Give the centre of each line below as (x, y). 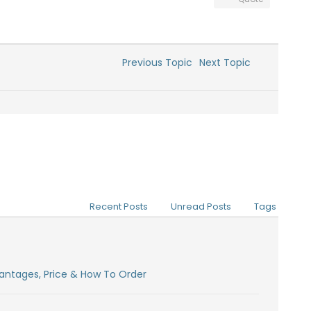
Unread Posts (201, 207)
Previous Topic (154, 62)
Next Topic (227, 62)
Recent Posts (118, 207)
